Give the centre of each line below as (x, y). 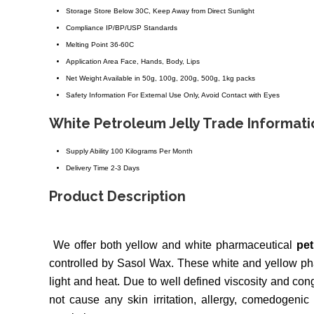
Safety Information (96, 95)
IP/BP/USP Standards (142, 28)
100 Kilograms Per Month (152, 151)
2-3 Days (125, 168)
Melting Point (87, 45)
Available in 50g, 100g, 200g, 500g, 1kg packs (179, 78)
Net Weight (84, 78)
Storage (79, 11)
